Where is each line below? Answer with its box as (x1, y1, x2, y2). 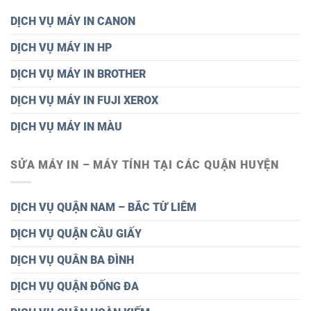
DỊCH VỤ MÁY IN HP (10, 41, 112, 55)
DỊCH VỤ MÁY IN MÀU (10, 120, 122, 134)
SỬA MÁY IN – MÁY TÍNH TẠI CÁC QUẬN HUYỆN (10, 158, 279, 172)
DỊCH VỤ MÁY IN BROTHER (10, 67, 146, 81)
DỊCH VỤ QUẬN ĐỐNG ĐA (10, 279, 139, 293)
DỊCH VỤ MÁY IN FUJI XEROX (10, 94, 158, 108)
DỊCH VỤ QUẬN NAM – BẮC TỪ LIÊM (10, 200, 196, 214)
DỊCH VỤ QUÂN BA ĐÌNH (10, 253, 134, 267)
